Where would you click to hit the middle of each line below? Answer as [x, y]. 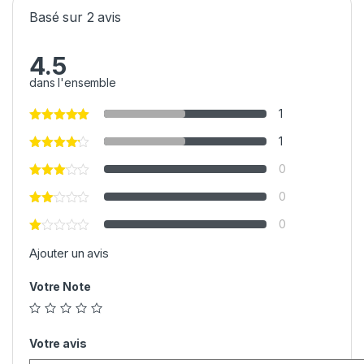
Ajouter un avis [69, 253]
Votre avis [58, 344]
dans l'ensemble [73, 83]
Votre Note [60, 286]
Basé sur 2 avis [75, 17]
